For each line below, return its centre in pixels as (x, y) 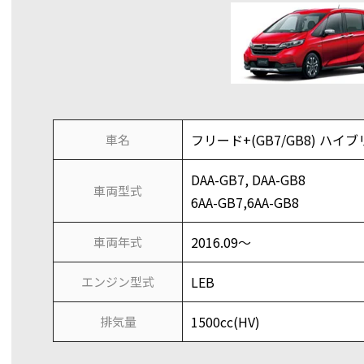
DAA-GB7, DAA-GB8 (248, 180)
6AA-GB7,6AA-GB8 (245, 202)
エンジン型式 (118, 282)
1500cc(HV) (225, 322)
